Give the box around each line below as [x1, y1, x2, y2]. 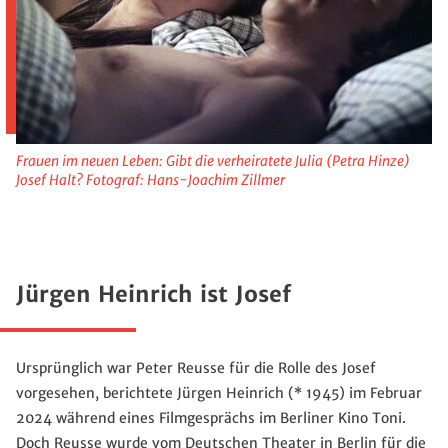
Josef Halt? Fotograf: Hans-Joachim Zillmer [16, 170, 285, 189]
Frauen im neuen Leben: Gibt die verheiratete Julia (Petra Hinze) [16, 151, 410, 170]
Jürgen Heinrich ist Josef [16, 280, 291, 308]
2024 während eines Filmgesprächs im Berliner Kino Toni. [16, 408, 406, 427]
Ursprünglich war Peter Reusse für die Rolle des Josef [16, 358, 376, 377]
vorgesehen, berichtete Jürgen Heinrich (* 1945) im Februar [16, 383, 422, 402]
